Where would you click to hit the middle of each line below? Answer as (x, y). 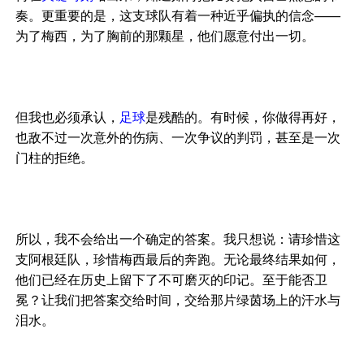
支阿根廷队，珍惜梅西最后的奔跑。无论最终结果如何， (178, 259)
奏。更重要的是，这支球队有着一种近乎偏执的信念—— (178, 15)
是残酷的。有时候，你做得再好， (243, 117)
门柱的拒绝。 (55, 158)
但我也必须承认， (68, 117)
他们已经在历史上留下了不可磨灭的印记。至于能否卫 (172, 279)
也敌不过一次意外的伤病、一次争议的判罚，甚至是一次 (178, 137)
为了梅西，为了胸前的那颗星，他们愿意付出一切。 (165, 36)
